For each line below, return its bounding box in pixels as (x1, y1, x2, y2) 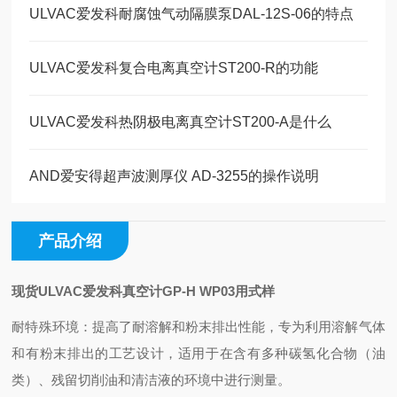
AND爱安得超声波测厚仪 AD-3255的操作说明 (29, 168, 320, 183)
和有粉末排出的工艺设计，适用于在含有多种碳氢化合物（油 (12, 346, 385, 361)
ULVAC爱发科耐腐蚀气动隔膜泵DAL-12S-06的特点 (29, 6, 354, 21)
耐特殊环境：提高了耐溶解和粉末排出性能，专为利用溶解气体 (12, 319, 385, 334)
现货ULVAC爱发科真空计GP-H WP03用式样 (12, 284, 276, 299)
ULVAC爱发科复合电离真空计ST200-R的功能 (29, 60, 319, 75)
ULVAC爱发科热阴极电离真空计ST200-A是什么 (29, 114, 332, 129)
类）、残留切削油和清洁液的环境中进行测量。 (12, 372, 292, 387)
